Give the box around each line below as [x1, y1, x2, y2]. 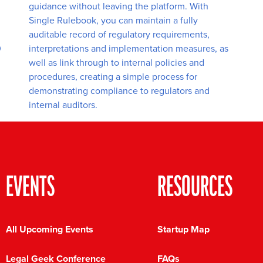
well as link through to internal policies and [29, 56, 204, 70]
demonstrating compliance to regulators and [29, 84, 210, 98]
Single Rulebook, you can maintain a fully [29, 14, 198, 28]
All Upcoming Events [6, 222, 93, 237]
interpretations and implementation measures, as [29, 42, 228, 56]
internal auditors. [29, 98, 97, 112]
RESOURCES [157, 175, 232, 204]
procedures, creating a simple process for [29, 70, 197, 84]
